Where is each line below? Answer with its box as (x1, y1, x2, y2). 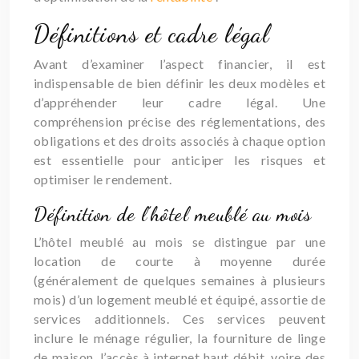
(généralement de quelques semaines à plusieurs (34, 272, 325, 288)
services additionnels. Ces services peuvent (34, 311, 325, 326)
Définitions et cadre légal (34, 19, 270, 48)
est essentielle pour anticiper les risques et (34, 152, 325, 167)
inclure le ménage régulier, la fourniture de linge (34, 330, 325, 345)
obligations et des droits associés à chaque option (34, 133, 325, 148)
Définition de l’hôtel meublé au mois (34, 202, 312, 226)
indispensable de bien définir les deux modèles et (34, 75, 325, 91)
